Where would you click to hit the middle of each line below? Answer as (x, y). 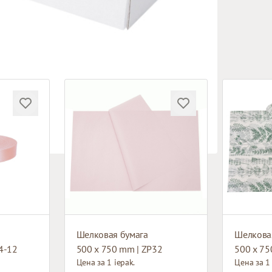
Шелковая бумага (112, 235)
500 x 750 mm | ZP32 (119, 249)
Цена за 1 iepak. (106, 263)
